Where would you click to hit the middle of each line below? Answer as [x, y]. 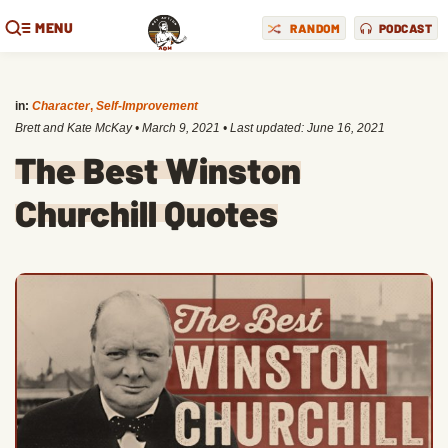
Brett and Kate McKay [73, 128]
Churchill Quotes [146, 212]
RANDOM [315, 27]
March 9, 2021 [181, 128]
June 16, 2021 [346, 128]
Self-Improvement [147, 106]
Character [61, 106]
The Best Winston [158, 169]
